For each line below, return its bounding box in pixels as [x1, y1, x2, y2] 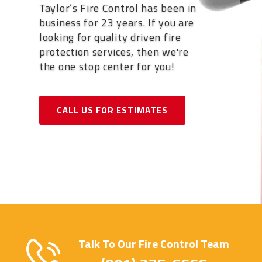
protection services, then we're [39, 44, 189, 60]
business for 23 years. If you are [39, 15, 195, 31]
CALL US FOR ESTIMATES [57, 104, 168, 118]
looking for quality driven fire [39, 29, 181, 46]
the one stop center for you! [39, 58, 175, 75]
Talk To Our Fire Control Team [78, 235, 230, 253]
